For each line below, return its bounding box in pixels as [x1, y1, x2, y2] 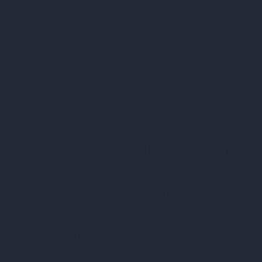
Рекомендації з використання [33, 138, 240, 158]
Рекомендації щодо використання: [33, 186, 191, 199]
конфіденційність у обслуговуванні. [33, 102, 195, 115]
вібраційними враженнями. [33, 32, 159, 45]
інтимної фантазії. [33, 67, 115, 80]
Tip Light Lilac [33, 157, 123, 177]
